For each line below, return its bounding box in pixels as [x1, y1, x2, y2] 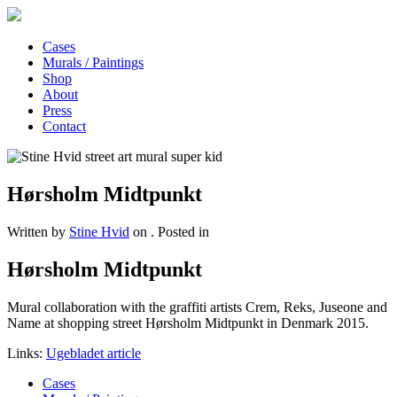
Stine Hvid [69, 223, 129, 239]
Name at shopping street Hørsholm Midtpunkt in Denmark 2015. [7, 315, 369, 331]
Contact [43, 119, 86, 134]
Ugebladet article [46, 345, 141, 361]
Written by [7, 223, 69, 239]
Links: [7, 345, 46, 361]
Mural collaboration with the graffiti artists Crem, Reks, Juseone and [7, 299, 387, 315]
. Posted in [151, 223, 209, 239]
